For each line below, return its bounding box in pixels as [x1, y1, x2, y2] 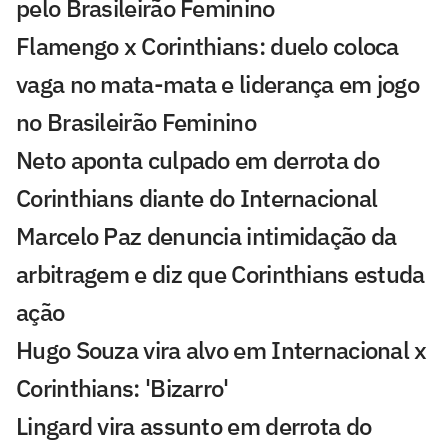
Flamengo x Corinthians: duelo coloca [16, 30, 399, 63]
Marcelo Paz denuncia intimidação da [16, 220, 397, 253]
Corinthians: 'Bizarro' [16, 372, 229, 405]
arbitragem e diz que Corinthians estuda [16, 258, 425, 291]
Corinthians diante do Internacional [16, 182, 378, 215]
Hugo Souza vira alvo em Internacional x [16, 334, 427, 367]
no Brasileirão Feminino [16, 106, 256, 139]
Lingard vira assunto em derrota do [16, 410, 372, 443]
